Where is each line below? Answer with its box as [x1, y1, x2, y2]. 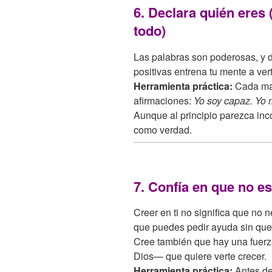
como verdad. [134, 122, 192, 137]
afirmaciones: [134, 93, 194, 107]
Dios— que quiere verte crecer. [134, 249, 267, 263]
